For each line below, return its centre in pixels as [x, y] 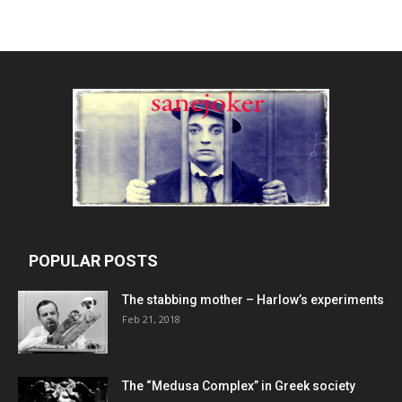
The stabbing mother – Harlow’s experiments [253, 299]
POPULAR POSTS [93, 260]
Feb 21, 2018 [151, 319]
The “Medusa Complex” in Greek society [239, 385]
